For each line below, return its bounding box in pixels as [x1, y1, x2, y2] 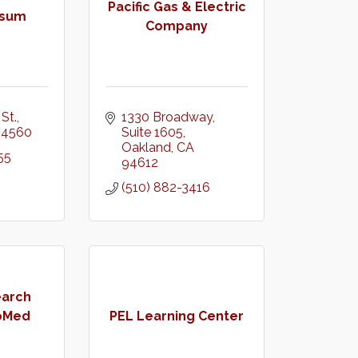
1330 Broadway [121, 109, 213, 125]
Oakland [121, 140, 171, 155]
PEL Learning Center [109, 308, 244, 324]
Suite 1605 [121, 125, 183, 140]
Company [145, 18, 208, 34]
